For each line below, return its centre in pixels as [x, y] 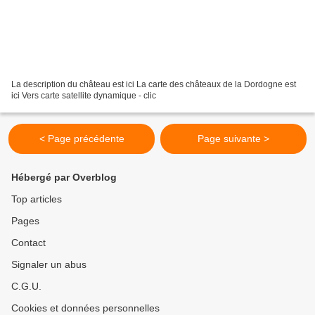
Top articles [37, 199]
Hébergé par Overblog [64, 177]
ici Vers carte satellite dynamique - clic [84, 95]
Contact [28, 243]
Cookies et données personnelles [85, 308]
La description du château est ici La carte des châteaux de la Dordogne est [154, 84]
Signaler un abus [49, 264]
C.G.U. [26, 286]
